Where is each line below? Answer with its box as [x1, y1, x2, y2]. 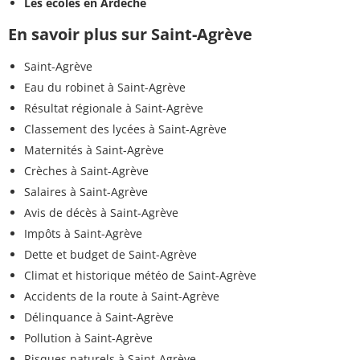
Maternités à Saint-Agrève [24, 142, 164, 158]
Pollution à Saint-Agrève [24, 330, 153, 346]
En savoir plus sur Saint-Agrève [8, 23, 252, 46]
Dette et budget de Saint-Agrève [24, 247, 197, 263]
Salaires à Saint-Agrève [24, 184, 148, 200]
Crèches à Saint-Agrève [24, 163, 149, 179]
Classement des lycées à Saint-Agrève [24, 121, 227, 137]
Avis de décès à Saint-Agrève [24, 205, 178, 221]
